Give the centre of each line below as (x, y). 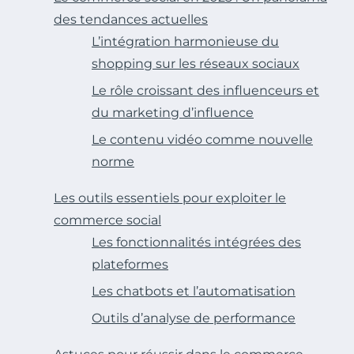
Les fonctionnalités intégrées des (196, 243)
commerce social (107, 220)
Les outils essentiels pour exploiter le (170, 198)
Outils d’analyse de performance (194, 318)
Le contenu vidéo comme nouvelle (202, 140)
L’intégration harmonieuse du (185, 42)
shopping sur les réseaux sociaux (196, 64)
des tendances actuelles (131, 20)
